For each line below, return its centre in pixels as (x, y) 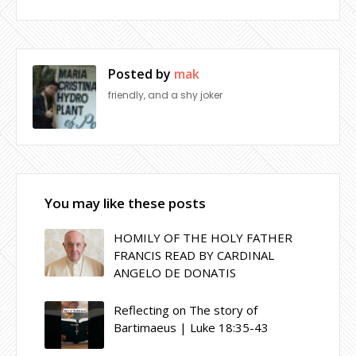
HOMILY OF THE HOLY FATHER (203, 237)
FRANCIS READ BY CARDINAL (194, 255)
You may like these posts (125, 203)
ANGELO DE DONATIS (175, 272)
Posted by (139, 74)
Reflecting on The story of (186, 310)
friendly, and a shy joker (165, 95)
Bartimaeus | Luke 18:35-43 (191, 327)
